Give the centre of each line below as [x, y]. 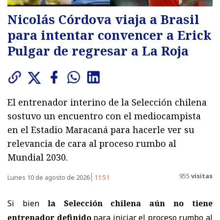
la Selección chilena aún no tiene [130, 203]
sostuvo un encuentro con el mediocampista [104, 116]
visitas [201, 176]
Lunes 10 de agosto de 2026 [49, 177]
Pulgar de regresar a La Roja [98, 50]
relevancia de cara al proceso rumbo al [92, 143]
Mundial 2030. [38, 157]
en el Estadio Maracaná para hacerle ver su [101, 129]
